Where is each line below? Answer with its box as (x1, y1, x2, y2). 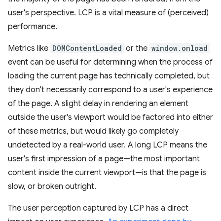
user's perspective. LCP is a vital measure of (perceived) (8, 8, 209, 18)
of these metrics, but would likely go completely (8, 126, 179, 136)
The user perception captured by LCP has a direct (8, 203, 188, 213)
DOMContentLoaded (52, 43, 122, 53)
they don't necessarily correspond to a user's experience (8, 85, 213, 95)
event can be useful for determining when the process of (8, 57, 213, 67)
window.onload (151, 43, 208, 53)
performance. (8, 22, 57, 32)
